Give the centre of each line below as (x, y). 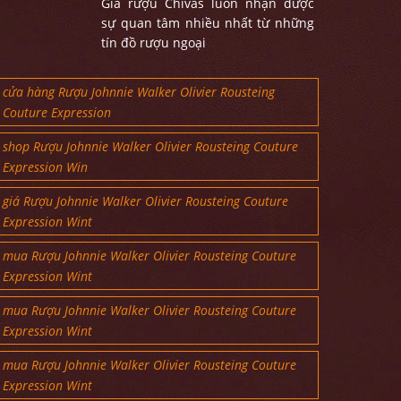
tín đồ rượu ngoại (154, 43)
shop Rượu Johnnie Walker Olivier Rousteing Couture (150, 147)
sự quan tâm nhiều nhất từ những (208, 23)
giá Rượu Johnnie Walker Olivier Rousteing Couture (145, 201)
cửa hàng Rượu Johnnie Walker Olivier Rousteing (138, 92)
